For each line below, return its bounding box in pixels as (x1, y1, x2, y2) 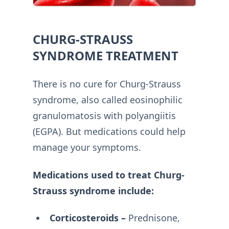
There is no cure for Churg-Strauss (33, 78, 181, 90)
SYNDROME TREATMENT (33, 47, 178, 64)
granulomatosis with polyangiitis (33, 109, 176, 122)
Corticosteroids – (49, 212, 126, 224)
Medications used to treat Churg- (33, 168, 185, 181)
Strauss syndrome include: (33, 184, 154, 197)
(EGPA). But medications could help (33, 125, 186, 138)
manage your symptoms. (33, 141, 141, 154)
